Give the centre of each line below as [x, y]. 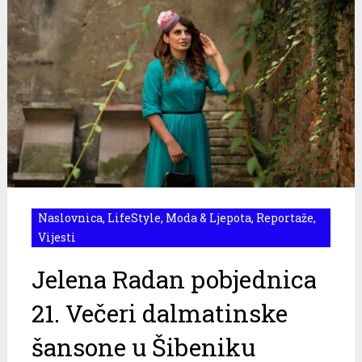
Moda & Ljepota [208, 217]
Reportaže [284, 217]
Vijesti [57, 237]
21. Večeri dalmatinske [159, 313]
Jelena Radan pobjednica [174, 279]
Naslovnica [70, 217]
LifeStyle [134, 217]
